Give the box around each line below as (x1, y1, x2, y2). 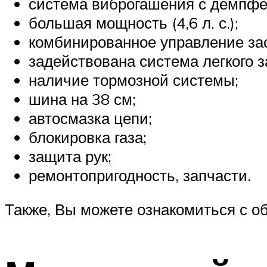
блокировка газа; (29, 127, 147, 147)
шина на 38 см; (29, 89, 136, 108)
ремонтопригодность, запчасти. (29, 165, 251, 185)
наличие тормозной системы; (29, 70, 238, 89)
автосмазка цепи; (29, 108, 152, 128)
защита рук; (29, 146, 111, 166)
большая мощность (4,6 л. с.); (29, 13, 238, 32)
